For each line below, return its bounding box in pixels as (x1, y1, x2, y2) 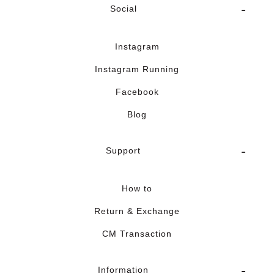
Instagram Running (95, 64, 179, 75)
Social (109, 4, 137, 14)
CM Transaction (102, 229, 172, 239)
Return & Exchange (94, 206, 180, 217)
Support (106, 146, 141, 156)
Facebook (115, 87, 159, 97)
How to (122, 183, 152, 194)
